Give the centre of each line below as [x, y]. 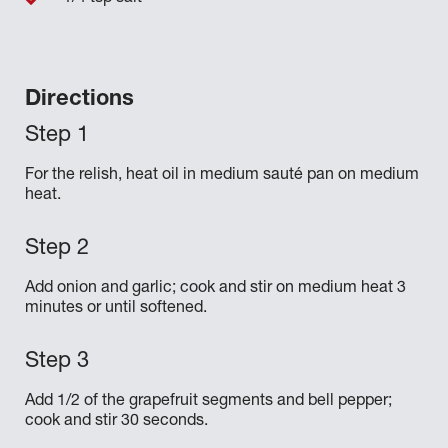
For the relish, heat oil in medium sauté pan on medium [222, 176]
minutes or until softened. [116, 309]
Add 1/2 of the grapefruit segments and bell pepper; [208, 402]
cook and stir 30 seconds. [116, 422]
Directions [79, 100]
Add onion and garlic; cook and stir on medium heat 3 [215, 289]
